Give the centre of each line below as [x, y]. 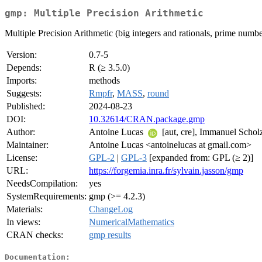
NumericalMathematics [132, 222]
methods [104, 81]
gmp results [110, 235]
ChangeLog [111, 209]
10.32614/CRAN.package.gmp [147, 119]
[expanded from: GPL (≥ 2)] [200, 158]
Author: [21, 132]
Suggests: [24, 94]
